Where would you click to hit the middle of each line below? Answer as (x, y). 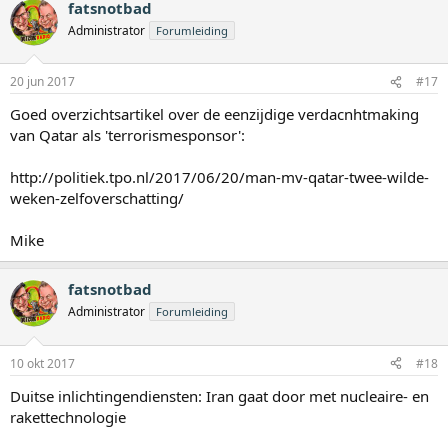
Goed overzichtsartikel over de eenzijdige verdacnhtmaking (214, 114)
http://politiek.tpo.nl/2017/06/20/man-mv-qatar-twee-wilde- (219, 177)
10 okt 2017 (42, 363)
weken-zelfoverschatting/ (97, 198)
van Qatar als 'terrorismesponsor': (127, 135)
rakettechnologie (68, 416)
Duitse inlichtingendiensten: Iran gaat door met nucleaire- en (219, 395)
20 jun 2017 (42, 82)
